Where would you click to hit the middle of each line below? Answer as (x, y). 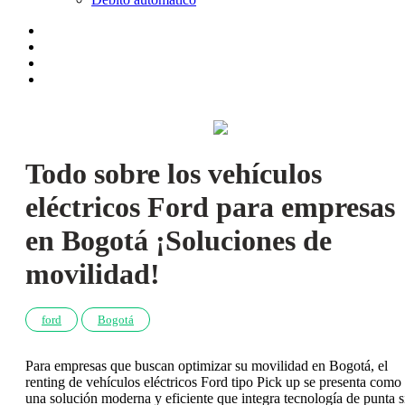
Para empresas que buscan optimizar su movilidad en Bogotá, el (207, 365)
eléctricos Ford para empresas (210, 207)
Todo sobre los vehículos (174, 174)
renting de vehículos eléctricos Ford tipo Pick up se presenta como (213, 381)
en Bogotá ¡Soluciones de (179, 241)
